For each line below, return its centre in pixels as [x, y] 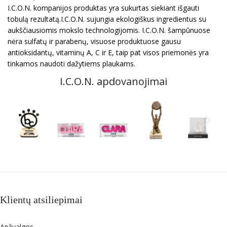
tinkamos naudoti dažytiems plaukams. [71, 64]
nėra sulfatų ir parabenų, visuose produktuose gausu [94, 41]
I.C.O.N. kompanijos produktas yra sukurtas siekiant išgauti [103, 8]
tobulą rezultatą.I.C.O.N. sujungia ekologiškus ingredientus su [107, 19]
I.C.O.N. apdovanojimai [113, 81]
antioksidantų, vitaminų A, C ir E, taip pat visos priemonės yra [108, 52]
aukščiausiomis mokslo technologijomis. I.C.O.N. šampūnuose [109, 30]
